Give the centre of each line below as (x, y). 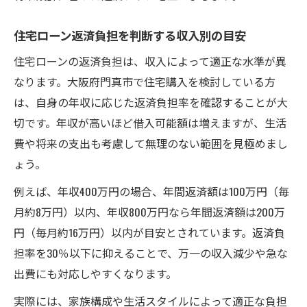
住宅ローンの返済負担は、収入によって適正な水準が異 (150, 61)
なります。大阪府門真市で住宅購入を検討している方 (145, 81)
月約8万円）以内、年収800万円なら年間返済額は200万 (149, 211)
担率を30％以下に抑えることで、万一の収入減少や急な (151, 253)
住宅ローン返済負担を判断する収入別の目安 (130, 35)
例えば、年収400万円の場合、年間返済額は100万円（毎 (151, 191)
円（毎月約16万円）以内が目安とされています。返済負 (149, 232)
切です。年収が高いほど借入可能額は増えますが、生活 (150, 122)
